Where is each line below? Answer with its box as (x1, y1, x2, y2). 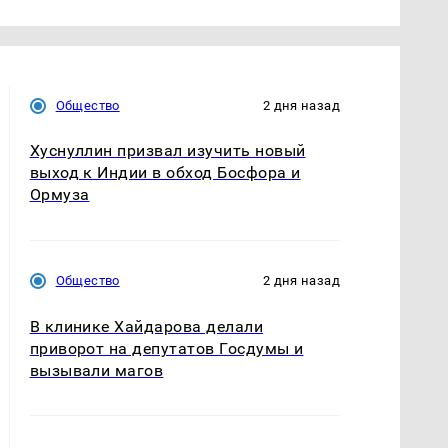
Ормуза (29, 185, 90, 205)
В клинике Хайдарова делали (29, 316, 264, 336)
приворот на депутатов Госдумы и (29, 338, 304, 358)
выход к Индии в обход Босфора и (29, 163, 301, 183)
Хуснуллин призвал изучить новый (29, 141, 306, 161)
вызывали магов (29, 360, 164, 380)
